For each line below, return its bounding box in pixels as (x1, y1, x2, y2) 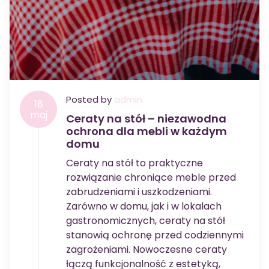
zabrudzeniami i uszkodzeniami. (66, 185, 212, 199)
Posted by (66, 93, 114, 106)
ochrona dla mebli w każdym (66, 124, 227, 139)
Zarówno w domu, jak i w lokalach (66, 199, 222, 214)
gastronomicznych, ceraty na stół (66, 214, 225, 228)
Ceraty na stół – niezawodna (66, 111, 226, 127)
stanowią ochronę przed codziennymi (66, 228, 244, 243)
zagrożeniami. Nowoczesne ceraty (66, 243, 227, 257)
